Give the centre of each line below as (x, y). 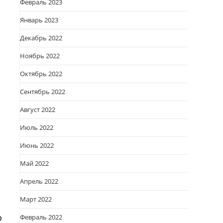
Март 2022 (36, 199)
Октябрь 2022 (41, 74)
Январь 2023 (39, 20)
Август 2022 (38, 110)
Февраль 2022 (41, 217)
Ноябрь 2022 (40, 56)
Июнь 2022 (37, 145)
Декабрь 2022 (41, 38)
